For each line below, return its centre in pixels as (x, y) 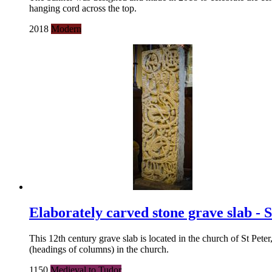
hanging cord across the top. (83, 8)
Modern (66, 29)
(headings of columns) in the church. (99, 250)
